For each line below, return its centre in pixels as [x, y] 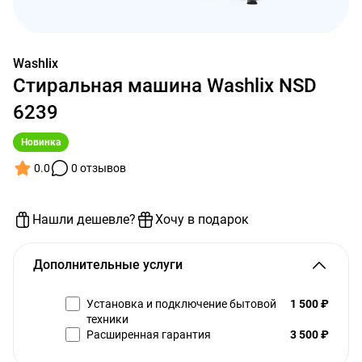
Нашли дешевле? [84, 219]
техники [107, 319]
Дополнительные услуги [108, 265]
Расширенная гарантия [149, 335]
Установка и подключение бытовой [181, 304]
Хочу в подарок [202, 219]
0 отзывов [99, 168]
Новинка [41, 142]
